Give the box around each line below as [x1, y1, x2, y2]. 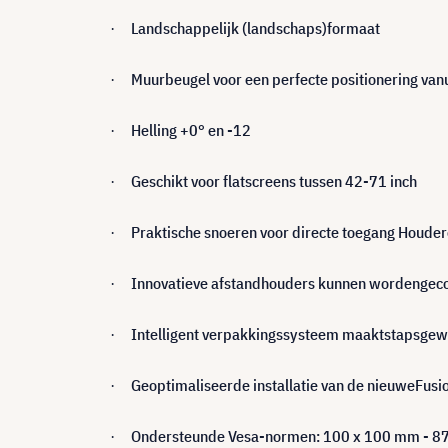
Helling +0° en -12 [131, 120, 251, 140]
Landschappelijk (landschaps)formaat [131, 18, 380, 38]
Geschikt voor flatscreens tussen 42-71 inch [131, 171, 417, 191]
